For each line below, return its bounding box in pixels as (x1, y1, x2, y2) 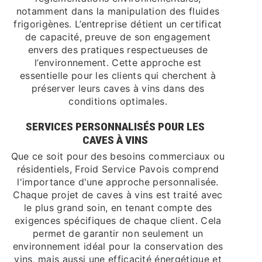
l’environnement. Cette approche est (34, 57, 202, 68)
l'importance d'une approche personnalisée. (17, 176, 219, 188)
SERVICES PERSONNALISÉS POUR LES (25, 120, 205, 133)
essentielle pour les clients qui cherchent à (20, 70, 216, 81)
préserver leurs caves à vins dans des (31, 82, 205, 94)
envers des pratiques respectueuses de (27, 44, 208, 56)
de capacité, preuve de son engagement (25, 31, 211, 43)
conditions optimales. (68, 95, 167, 107)
